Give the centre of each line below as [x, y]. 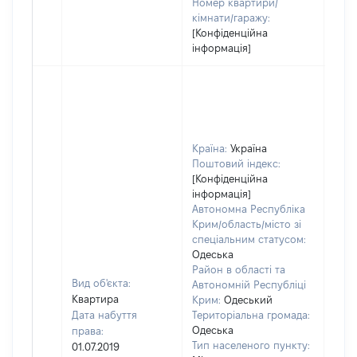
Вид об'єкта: [101, 283]
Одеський [248, 300]
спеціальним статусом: [249, 239]
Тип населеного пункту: [251, 345]
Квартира [95, 299]
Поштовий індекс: [236, 163]
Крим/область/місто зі [247, 224]
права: [88, 331]
